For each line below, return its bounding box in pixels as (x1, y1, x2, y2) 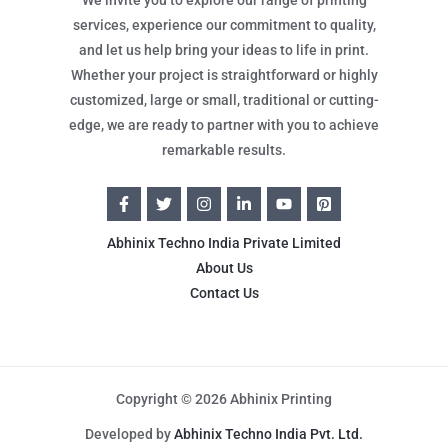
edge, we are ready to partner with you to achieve (69, 116, 379, 133)
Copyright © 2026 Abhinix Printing (116, 390, 332, 407)
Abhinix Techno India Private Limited (107, 234, 341, 251)
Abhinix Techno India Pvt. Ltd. (174, 425, 363, 442)
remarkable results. (162, 141, 286, 158)
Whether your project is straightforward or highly (70, 66, 378, 83)
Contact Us (189, 284, 259, 301)
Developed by (85, 425, 174, 442)
